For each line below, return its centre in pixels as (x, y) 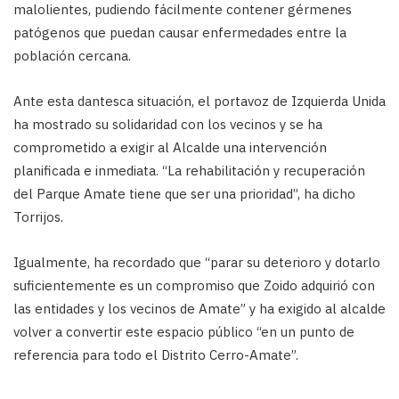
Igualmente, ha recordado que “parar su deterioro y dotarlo (197, 263)
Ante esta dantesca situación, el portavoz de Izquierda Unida (199, 102)
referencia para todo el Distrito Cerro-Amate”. (156, 355)
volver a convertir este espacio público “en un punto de (184, 332)
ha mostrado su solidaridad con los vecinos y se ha (168, 125)
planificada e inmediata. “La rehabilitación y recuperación (189, 171)
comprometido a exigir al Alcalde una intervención (170, 148)
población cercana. (72, 56)
